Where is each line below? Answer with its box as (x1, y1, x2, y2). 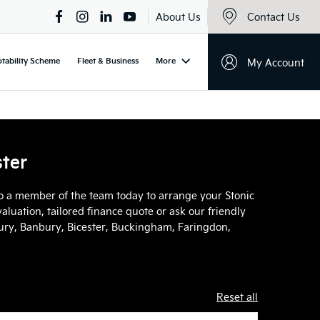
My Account (247, 56, 304, 69)
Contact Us (247, 10, 300, 24)
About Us (156, 10, 201, 24)
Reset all (216, 289, 258, 304)
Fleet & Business (77, 55, 139, 66)
